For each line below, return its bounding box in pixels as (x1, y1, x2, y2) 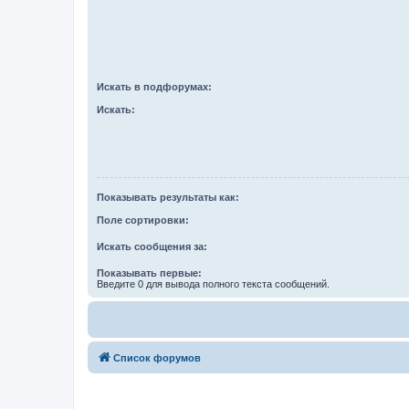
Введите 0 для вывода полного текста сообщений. (97, 278, 330, 289)
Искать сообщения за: (97, 240, 207, 252)
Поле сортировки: (97, 214, 189, 225)
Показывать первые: (97, 267, 202, 278)
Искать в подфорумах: (97, 81, 212, 92)
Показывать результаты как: (97, 192, 239, 204)
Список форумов (113, 351, 201, 363)
